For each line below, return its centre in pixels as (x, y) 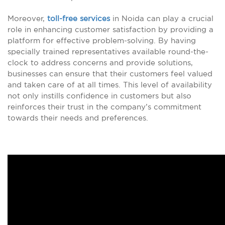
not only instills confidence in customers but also (99, 96)
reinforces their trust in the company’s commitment (104, 107)
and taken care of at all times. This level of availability (110, 85)
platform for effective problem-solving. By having (102, 40)
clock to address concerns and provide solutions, (100, 63)
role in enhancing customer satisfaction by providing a (110, 29)
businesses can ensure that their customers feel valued (110, 74)
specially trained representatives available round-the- (108, 51)
